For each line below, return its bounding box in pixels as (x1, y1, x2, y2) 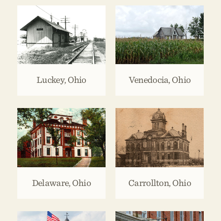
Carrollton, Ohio (128, 178, 191, 188)
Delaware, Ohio (32, 178, 91, 188)
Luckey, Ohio (37, 75, 86, 85)
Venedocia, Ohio (128, 75, 191, 85)
